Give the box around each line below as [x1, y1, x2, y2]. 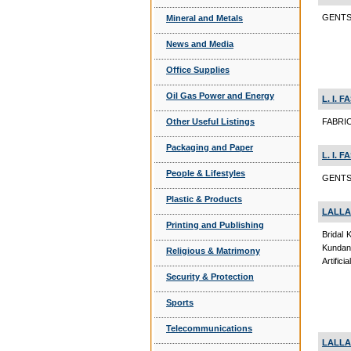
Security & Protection [166, 272, 254, 281]
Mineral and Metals [166, 13, 243, 23]
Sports [166, 298, 194, 307]
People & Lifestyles [166, 168, 245, 178]
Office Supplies [166, 65, 230, 74]
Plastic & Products [166, 194, 242, 204]
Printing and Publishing [166, 220, 264, 230]
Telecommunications [166, 324, 252, 333]
